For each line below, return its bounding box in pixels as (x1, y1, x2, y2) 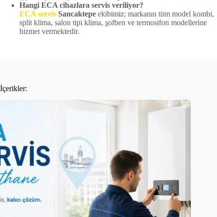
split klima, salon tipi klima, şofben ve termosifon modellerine (19, 18, 207, 27)
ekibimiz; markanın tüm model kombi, (96, 9, 214, 18)
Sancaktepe (56, 9, 96, 18)
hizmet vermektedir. (19, 27, 79, 35)
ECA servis (19, 9, 56, 18)
